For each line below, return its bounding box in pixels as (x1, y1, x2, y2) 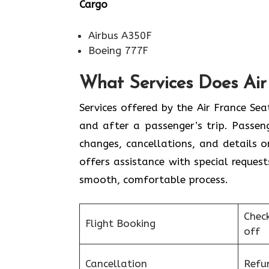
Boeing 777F (88, 44, 148, 56)
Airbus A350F (88, 29, 152, 41)
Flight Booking (85, 217, 156, 229)
